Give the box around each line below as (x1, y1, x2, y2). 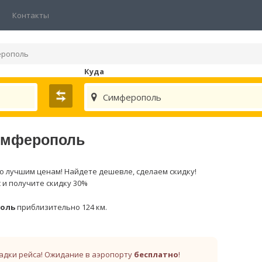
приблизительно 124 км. (15, 202, 107, 212)
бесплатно (134, 249, 178, 260)
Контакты (12, 10, 49, 20)
